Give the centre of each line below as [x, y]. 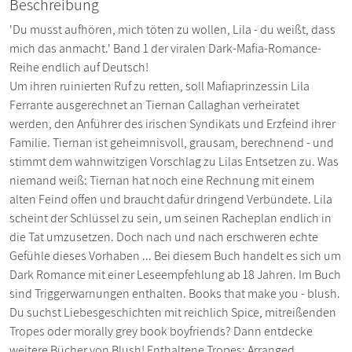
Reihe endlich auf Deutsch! [79, 67]
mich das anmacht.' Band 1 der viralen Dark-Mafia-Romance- [165, 48]
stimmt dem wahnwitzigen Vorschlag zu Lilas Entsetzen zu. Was [174, 161]
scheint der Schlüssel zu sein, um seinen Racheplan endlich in [170, 218]
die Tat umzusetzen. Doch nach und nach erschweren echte [164, 236]
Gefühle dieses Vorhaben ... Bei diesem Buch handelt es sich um [175, 255]
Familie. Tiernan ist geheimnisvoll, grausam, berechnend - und [172, 142]
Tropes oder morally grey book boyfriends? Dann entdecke [161, 331]
